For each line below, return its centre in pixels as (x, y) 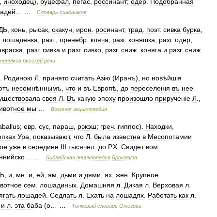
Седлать (63, 195)
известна (126, 137)
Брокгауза (124, 157)
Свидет (132, 147)
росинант (110, 30)
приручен (170, 98)
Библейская (61, 157)
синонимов (73, 12)
